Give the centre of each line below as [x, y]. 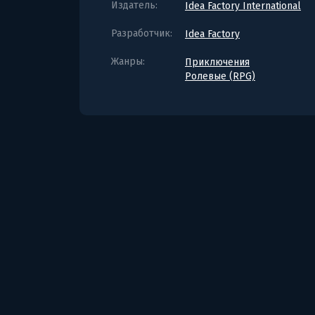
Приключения [217, 62]
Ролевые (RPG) [220, 76]
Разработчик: [142, 33]
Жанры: [128, 61]
